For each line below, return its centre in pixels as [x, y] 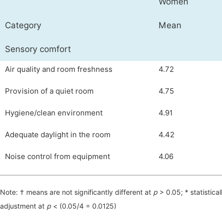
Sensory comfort [38, 49]
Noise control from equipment [57, 157]
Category [23, 25]
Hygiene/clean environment [54, 113]
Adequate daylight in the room [58, 135]
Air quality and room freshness [59, 69]
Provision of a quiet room [49, 91]
